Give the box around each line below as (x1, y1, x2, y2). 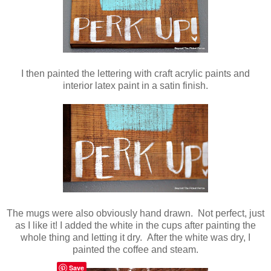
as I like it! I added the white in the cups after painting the (15, 220, 256, 231)
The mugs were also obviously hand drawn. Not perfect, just (7, 208, 264, 219)
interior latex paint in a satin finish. (63, 80, 208, 91)
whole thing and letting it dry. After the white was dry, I (21, 232, 250, 243)
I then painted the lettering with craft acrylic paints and (21, 68, 250, 79)
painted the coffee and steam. (73, 244, 198, 255)
